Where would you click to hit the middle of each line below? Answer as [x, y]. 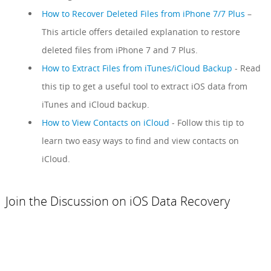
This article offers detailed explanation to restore [141, 31]
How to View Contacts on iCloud [105, 122]
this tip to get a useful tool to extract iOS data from [144, 86]
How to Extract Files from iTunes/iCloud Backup [137, 68]
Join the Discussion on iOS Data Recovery [117, 201]
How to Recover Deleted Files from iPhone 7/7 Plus [143, 13]
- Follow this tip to [206, 122]
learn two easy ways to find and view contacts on [140, 140]
